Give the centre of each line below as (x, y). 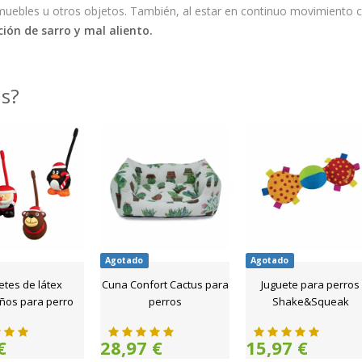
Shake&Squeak (310, 301)
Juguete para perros (310, 284)
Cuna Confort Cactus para (165, 284)
